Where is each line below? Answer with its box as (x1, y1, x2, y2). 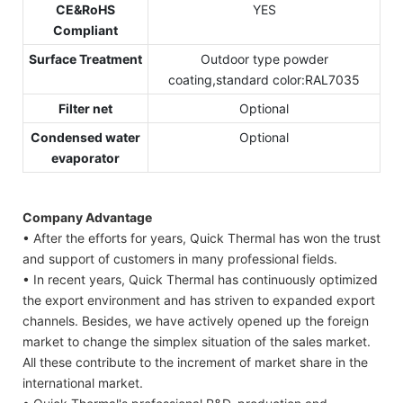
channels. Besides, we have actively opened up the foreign (22, 312, 369, 328)
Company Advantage (22, 209, 152, 225)
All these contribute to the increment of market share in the (22, 354, 368, 370)
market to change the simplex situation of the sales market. (22, 333, 371, 349)
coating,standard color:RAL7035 (168, 72, 360, 88)
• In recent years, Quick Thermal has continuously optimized (22, 271, 378, 287)
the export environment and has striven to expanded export (22, 291, 375, 308)
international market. (22, 374, 143, 390)
